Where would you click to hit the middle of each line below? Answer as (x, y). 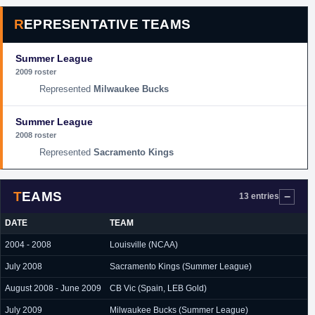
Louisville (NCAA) (144, 245)
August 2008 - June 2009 (53, 288)
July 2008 (24, 266)
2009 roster (36, 72)
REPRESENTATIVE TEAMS (108, 24)
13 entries (259, 196)
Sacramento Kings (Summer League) (181, 266)
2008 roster (36, 135)
